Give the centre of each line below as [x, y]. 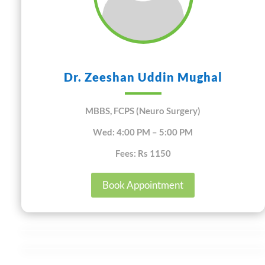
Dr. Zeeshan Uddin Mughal [143, 77]
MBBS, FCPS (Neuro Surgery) [143, 110]
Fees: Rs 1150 [143, 153]
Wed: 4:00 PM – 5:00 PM [143, 132]
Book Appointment [143, 185]
